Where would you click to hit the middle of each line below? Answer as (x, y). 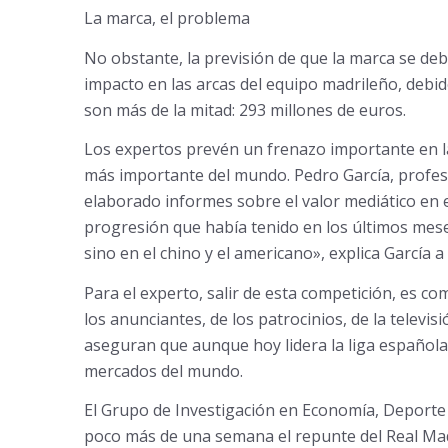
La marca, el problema (166, 17)
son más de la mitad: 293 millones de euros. (244, 109)
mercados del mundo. (163, 370)
